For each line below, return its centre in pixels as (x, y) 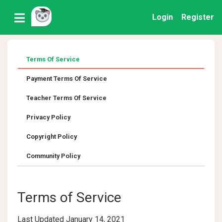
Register (198, 17)
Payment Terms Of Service (67, 79)
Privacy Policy (48, 117)
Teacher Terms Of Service (66, 98)
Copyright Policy (52, 137)
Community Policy (53, 156)
